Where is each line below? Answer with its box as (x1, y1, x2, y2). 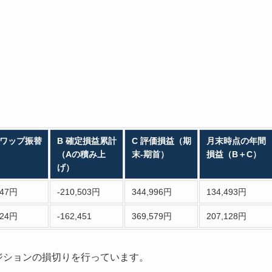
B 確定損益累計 (56, 136, 117, 146)
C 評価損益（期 (131, 136, 191, 146)
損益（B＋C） (206, 149, 261, 160)
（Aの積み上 (56, 149, 106, 160)
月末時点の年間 (206, 136, 266, 146)
